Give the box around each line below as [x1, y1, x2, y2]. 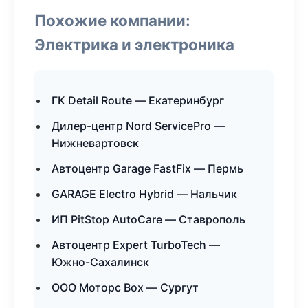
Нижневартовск [52, 136, 139, 150]
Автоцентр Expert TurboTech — [52, 238, 220, 252]
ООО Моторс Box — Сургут [52, 280, 199, 294]
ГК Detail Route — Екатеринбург [52, 93, 224, 107]
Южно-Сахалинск [52, 255, 149, 269]
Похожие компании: [34, 11, 190, 30]
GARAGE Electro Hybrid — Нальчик [52, 187, 237, 201]
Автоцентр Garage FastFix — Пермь [52, 162, 243, 175]
